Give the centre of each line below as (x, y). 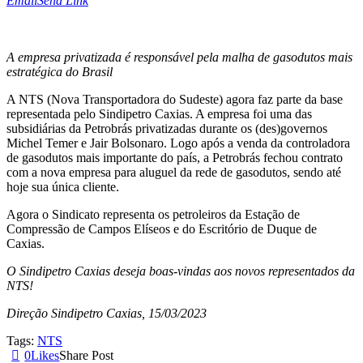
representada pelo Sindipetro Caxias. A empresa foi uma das (159, 114)
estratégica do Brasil (60, 72)
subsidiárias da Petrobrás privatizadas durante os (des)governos (167, 129)
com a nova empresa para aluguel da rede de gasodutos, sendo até (174, 173)
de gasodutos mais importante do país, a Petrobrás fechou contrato (175, 158)
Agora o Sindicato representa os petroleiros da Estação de (153, 215)
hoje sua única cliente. (63, 187)
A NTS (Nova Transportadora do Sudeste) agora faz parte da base (175, 100)
